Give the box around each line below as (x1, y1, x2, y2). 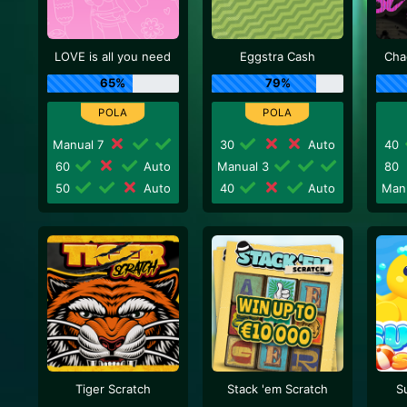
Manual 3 (216, 158, 273, 174)
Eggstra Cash (240, 49, 316, 64)
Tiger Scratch (74, 382, 151, 396)
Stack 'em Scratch (227, 382, 329, 396)
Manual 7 (52, 136, 107, 152)
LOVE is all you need (55, 49, 172, 64)
